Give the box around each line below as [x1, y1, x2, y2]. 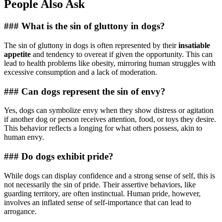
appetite [4, 50, 31, 58]
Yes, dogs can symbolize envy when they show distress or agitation [4, 106, 214, 115]
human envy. [4, 133, 44, 142]
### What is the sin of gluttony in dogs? [4, 21, 165, 32]
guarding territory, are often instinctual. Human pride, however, [4, 189, 201, 198]
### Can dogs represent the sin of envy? [4, 86, 166, 97]
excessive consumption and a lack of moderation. [4, 67, 157, 76]
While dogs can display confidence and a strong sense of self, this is [4, 171, 215, 180]
